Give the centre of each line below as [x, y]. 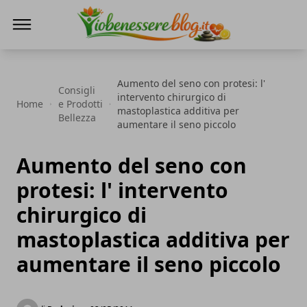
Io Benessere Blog [122, 51]
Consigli [76, 90]
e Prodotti [80, 104]
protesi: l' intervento [122, 190]
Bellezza [77, 118]
